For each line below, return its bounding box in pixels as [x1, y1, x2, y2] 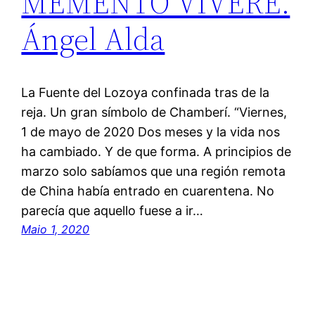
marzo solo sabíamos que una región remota [21, 164, 286, 179]
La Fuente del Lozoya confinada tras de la [21, 85, 270, 101]
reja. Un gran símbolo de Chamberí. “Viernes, [21, 105, 288, 120]
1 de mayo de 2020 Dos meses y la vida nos [21, 124, 281, 140]
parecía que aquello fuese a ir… [21, 203, 204, 219]
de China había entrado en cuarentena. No [21, 184, 275, 199]
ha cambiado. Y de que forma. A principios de [21, 144, 292, 160]
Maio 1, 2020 [21, 222, 90, 237]
